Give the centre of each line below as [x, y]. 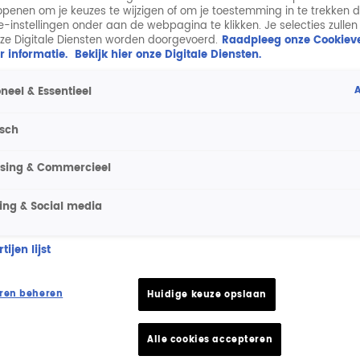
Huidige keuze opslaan [207, 295]
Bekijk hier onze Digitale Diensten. [168, 55]
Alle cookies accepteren [210, 340]
